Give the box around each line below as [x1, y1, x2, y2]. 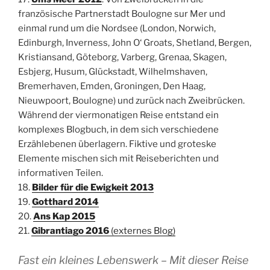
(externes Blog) [109, 225, 175, 236]
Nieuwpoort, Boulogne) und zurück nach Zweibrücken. [18, 95, 245, 106]
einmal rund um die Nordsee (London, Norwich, [18, 22, 216, 34]
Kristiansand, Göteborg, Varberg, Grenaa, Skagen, [18, 51, 227, 63]
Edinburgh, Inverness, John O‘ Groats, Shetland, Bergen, [18, 37, 251, 48]
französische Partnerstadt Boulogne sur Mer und [18, 8, 225, 19]
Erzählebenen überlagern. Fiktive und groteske [18, 138, 216, 149]
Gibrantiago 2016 [31, 225, 109, 236]
